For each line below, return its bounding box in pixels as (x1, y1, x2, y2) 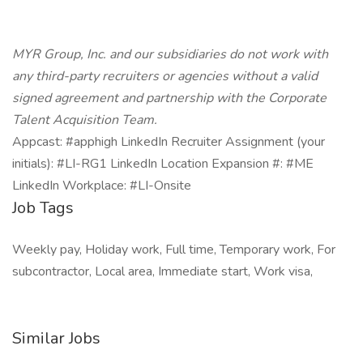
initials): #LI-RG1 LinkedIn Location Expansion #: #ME (12, 155, 314, 173)
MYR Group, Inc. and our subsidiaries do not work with (12, 45, 328, 63)
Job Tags (12, 197, 74, 219)
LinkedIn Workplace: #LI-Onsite (12, 177, 191, 194)
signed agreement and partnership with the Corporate (12, 89, 327, 107)
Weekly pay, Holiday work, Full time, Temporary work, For (12, 241, 335, 258)
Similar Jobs (12, 327, 100, 349)
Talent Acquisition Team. (12, 111, 157, 129)
